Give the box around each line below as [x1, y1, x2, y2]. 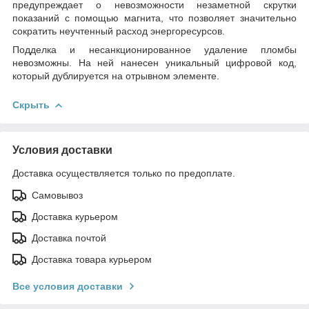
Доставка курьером [32, 210, 118, 222]
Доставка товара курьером [32, 253, 152, 265]
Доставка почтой [32, 232, 106, 243]
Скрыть [12, 99, 50, 110]
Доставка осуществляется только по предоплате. [12, 167, 235, 179]
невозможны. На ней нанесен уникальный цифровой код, [12, 57, 297, 68]
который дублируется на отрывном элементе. [12, 70, 219, 81]
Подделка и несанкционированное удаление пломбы [12, 43, 297, 55]
